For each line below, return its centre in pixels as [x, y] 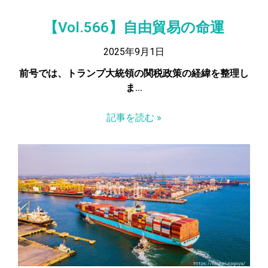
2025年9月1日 [134, 51]
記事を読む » [134, 117]
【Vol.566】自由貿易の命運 [134, 27]
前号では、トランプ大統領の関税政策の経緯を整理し [134, 73]
